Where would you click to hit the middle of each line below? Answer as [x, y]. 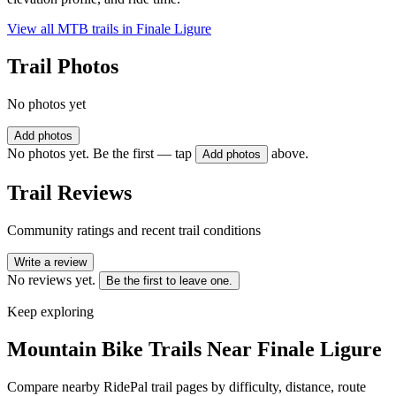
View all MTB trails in [72, 29]
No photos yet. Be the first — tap [99, 154]
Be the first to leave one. [169, 280]
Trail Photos [63, 67]
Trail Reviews [69, 192]
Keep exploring [50, 311]
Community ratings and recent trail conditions [134, 230]
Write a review [50, 262]
